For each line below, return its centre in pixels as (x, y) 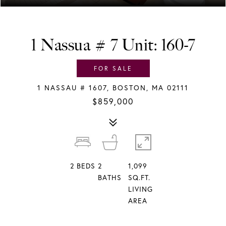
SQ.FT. (139, 178)
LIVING (140, 189)
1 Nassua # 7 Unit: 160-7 (113, 45)
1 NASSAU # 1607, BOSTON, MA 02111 (113, 88)
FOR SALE (113, 68)
